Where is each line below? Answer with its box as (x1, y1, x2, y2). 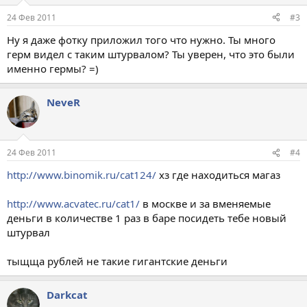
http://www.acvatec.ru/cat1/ (7, 197, 140, 210)
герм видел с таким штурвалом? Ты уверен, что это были (7, 47, 295, 61)
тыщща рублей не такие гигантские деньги (7, 254, 228, 268)
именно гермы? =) (7, 61, 99, 75)
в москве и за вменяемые (140, 197, 271, 210)
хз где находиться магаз (156, 168, 280, 182)
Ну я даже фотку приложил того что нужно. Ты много (7, 32, 275, 47)
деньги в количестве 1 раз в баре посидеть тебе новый (7, 211, 286, 225)
